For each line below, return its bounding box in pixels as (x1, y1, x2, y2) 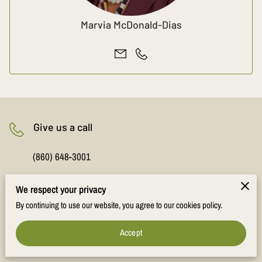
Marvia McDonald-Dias (80, 18, 182, 31)
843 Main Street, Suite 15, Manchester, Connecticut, (33, 220, 227, 233)
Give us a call (33, 120, 92, 133)
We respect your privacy (16, 182, 106, 196)
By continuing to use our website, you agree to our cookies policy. (16, 199, 223, 211)
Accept (120, 227, 142, 239)
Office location (33, 190, 101, 204)
